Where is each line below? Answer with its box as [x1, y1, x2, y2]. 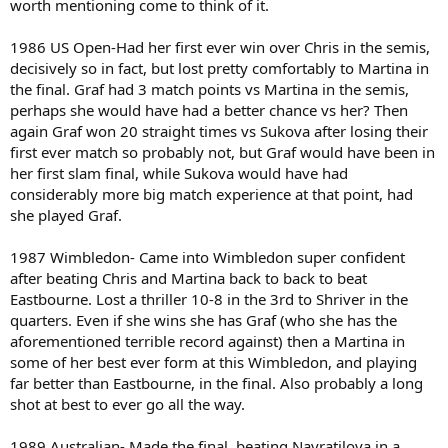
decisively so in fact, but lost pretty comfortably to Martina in [10, 57, 429, 78]
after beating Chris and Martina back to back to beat [10, 267, 367, 288]
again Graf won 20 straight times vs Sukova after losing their [10, 120, 428, 141]
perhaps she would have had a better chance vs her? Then [10, 99, 408, 120]
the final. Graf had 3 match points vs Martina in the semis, [10, 78, 409, 99]
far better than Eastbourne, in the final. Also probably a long [10, 372, 423, 393]
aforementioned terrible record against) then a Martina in [10, 330, 405, 351]
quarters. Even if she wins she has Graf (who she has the [10, 309, 397, 330]
